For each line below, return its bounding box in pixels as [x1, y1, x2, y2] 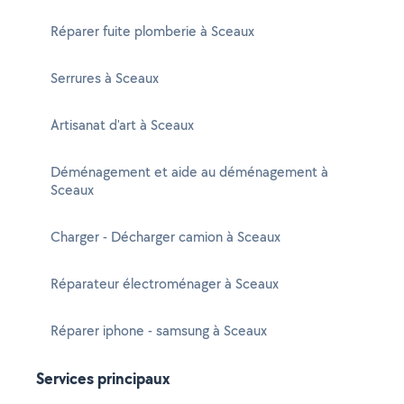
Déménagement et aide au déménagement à [50, 162, 328, 181]
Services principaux [36, 367, 170, 390]
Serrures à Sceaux [50, 69, 159, 87]
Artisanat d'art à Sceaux [50, 115, 194, 134]
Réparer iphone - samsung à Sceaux [50, 321, 267, 340]
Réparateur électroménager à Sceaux [50, 274, 279, 293]
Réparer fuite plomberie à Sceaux [50, 22, 254, 41]
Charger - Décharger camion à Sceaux [50, 227, 280, 246]
